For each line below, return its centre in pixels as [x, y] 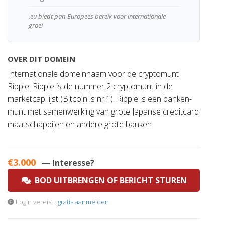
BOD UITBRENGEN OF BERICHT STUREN [109, 180]
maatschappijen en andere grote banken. [80, 124]
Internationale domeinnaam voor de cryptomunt [93, 74]
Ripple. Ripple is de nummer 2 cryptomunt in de [90, 86]
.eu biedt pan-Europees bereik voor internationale [97, 16]
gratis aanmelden [83, 202]
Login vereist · [36, 202]
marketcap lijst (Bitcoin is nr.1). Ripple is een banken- [100, 99]
